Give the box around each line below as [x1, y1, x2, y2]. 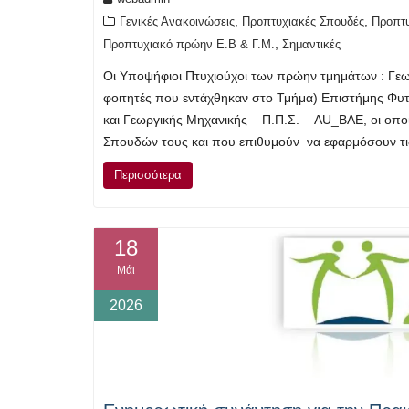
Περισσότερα [114, 167, 182, 182]
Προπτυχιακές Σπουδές [242, 14, 364, 28]
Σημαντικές [282, 37, 341, 51]
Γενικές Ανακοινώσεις [120, 14, 235, 28]
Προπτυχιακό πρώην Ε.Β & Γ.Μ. [103, 37, 275, 51]
